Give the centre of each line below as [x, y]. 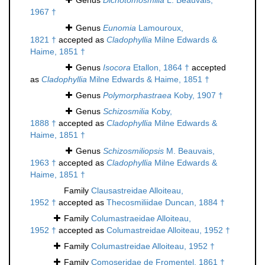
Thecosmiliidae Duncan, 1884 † [166, 203]
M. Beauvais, [189, 151]
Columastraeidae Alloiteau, [141, 219]
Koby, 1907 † [197, 96]
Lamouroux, [160, 28]
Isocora [117, 68]
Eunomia [119, 28]
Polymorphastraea [137, 96]
